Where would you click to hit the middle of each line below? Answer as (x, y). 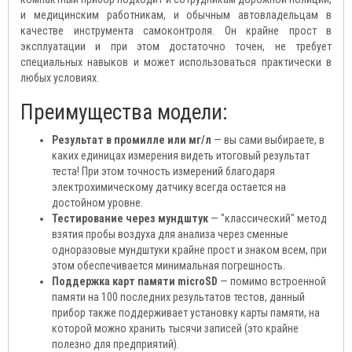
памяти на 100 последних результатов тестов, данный (178, 297)
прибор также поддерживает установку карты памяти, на (186, 313)
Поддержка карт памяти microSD (135, 281)
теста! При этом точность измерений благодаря (163, 171)
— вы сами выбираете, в (268, 140)
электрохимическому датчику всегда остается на (169, 187)
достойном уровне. (97, 203)
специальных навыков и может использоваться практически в (176, 62)
